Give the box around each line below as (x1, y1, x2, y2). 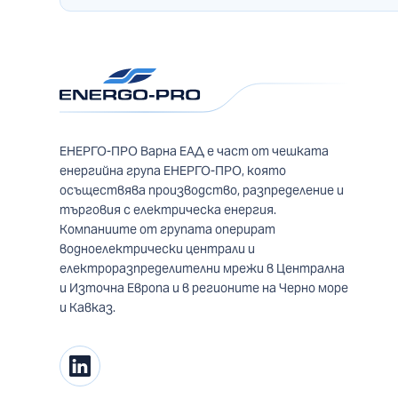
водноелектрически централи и (60, 240, 256, 257)
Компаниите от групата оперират (60, 220, 276, 237)
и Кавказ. (60, 298, 116, 315)
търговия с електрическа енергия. (60, 201, 277, 218)
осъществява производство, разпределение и (60, 181, 345, 198)
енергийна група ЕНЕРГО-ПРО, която (60, 162, 287, 179)
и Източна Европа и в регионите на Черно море (60, 279, 349, 296)
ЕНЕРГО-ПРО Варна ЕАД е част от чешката (60, 142, 330, 159)
